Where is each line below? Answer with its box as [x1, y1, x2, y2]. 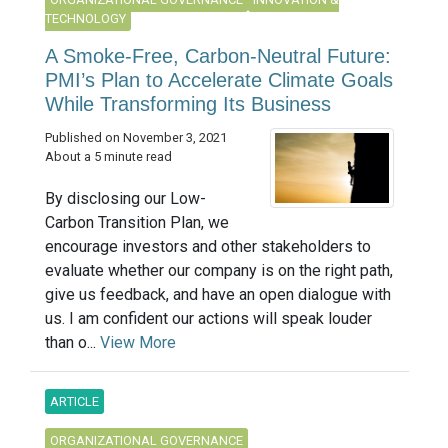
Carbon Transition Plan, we [45, 212, 229, 232]
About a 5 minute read [45, 149, 172, 165]
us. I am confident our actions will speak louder [45, 308, 372, 328]
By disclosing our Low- [45, 188, 206, 208]
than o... [45, 332, 100, 352]
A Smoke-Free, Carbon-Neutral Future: [45, 45, 391, 68]
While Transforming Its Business [45, 93, 331, 116]
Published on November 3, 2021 [45, 130, 227, 146]
